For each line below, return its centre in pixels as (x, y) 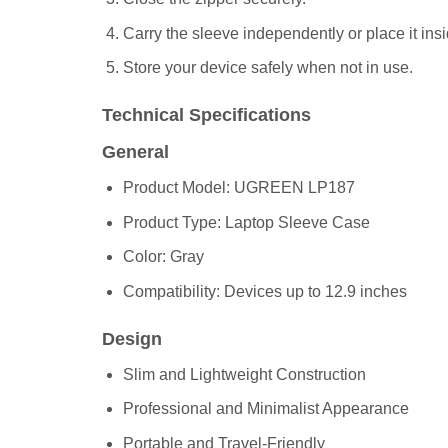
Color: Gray (163, 257)
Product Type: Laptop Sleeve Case (246, 222)
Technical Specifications (206, 115)
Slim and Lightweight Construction (244, 374)
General (135, 152)
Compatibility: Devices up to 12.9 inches (264, 291)
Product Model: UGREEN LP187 (238, 188)
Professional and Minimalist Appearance (265, 409)
